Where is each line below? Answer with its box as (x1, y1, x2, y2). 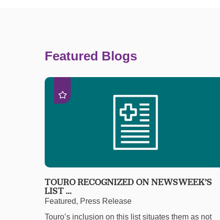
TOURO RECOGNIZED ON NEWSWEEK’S (45, 176, 213, 188)
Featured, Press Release (45, 197, 132, 206)
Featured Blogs (45, 49, 137, 63)
